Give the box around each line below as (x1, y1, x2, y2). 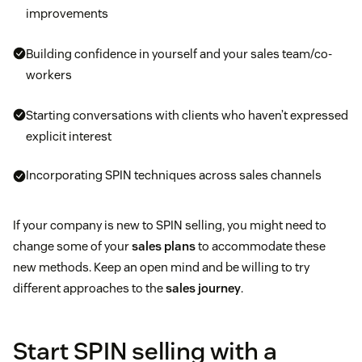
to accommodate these (196, 238, 326, 255)
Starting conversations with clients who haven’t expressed (26, 107, 348, 124)
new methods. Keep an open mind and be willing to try (13, 259, 309, 276)
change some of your (13, 238, 132, 255)
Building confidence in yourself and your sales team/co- (26, 46, 332, 62)
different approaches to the (13, 280, 166, 297)
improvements (26, 6, 108, 22)
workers (26, 67, 72, 83)
